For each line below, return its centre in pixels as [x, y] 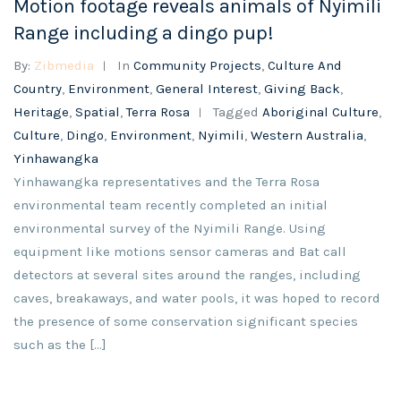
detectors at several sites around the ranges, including [187, 275]
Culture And [305, 65]
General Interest [207, 89]
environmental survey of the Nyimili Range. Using [170, 228]
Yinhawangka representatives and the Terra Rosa [166, 182]
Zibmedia [64, 65]
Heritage [41, 112]
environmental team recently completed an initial [171, 205]
